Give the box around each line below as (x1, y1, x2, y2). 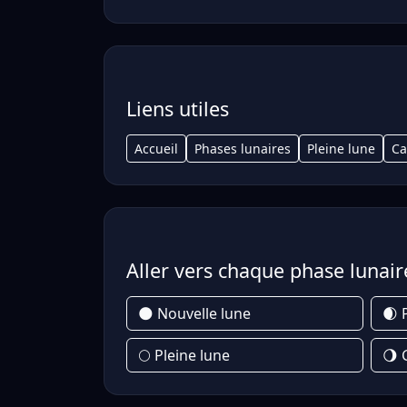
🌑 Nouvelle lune (138, 303, 251, 323)
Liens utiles (126, 95, 229, 122)
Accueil (134, 140, 178, 157)
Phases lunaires (194, 140, 291, 157)
